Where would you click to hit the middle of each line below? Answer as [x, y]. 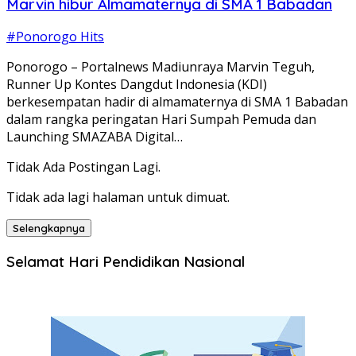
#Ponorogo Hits [55, 37]
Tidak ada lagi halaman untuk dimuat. [118, 197]
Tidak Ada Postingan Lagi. [83, 167]
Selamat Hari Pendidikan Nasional [126, 262]
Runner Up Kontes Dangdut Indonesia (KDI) [137, 85]
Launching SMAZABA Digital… [95, 137]
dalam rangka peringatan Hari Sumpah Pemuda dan [161, 120]
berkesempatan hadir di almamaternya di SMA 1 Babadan [177, 102]
